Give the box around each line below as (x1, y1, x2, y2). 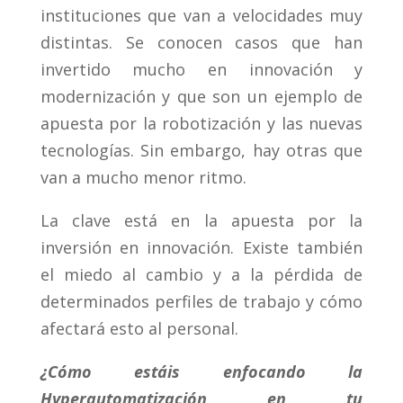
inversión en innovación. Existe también (40, 237, 363, 259)
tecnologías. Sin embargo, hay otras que (40, 139, 363, 162)
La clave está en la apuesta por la (40, 210, 363, 232)
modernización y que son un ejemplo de (40, 85, 363, 108)
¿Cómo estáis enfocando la (40, 361, 363, 383)
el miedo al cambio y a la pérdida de (40, 264, 363, 286)
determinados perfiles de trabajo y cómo (40, 291, 363, 313)
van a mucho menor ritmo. (40, 166, 246, 189)
